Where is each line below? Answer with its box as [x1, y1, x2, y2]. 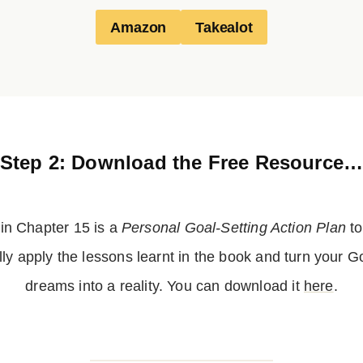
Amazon [110, 19, 167, 36]
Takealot [195, 19, 253, 36]
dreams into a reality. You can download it [25, 277, 304, 294]
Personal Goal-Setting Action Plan [121, 219, 346, 236]
